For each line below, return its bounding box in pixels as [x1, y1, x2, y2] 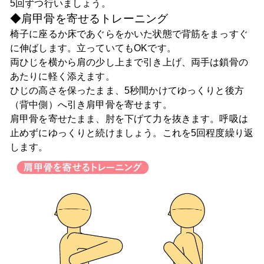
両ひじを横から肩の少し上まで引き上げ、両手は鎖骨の [9, 57, 248, 67]
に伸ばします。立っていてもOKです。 [9, 42, 176, 53]
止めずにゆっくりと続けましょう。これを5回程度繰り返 [9, 127, 254, 138]
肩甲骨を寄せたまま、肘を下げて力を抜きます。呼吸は [9, 113, 248, 124]
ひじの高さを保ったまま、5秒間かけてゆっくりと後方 [9, 85, 244, 95]
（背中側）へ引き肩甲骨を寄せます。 [9, 99, 172, 110]
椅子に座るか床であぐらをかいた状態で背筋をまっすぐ [9, 28, 248, 39]
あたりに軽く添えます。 [9, 71, 115, 81]
